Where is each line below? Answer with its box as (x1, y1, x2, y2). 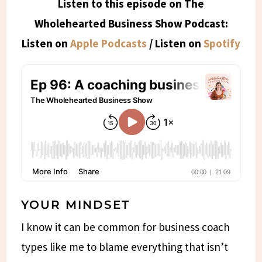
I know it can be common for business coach (21, 219, 230, 234)
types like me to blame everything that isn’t (21, 239, 229, 254)
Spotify (204, 36, 240, 50)
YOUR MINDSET (21, 197, 130, 212)
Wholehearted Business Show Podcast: (34, 16, 228, 30)
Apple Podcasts (68, 36, 147, 50)
